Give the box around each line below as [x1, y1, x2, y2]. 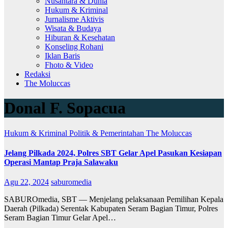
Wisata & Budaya [45, 23, 101, 33]
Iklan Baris [45, 51, 80, 60]
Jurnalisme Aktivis [45, 14, 104, 23]
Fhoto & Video [45, 60, 93, 69]
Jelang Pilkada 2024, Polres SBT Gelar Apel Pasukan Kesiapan [4, 149, 222, 158]
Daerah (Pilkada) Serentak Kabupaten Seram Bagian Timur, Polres [4, 204, 218, 213]
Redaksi [24, 69, 50, 78]
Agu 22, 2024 [4, 178, 49, 187]
